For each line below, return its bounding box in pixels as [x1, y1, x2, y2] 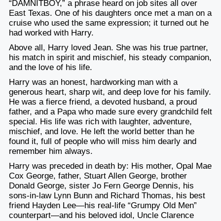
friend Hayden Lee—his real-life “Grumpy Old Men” [8, 200, 197, 210]
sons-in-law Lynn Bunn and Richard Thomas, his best [8, 190, 205, 200]
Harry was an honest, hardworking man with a [8, 77, 178, 87]
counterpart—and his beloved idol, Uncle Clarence [8, 210, 194, 220]
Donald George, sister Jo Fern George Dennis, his [8, 181, 194, 190]
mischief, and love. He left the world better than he [8, 126, 194, 136]
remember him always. [8, 146, 93, 156]
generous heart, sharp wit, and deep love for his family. [8, 87, 211, 97]
